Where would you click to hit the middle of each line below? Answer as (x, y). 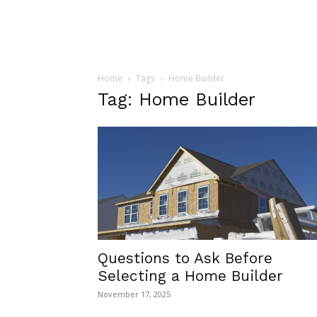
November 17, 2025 (134, 294)
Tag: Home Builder (177, 99)
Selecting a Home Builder (190, 276)
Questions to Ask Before (185, 258)
